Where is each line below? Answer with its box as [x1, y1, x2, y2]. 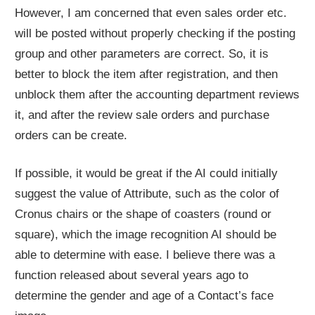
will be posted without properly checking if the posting [15, 26, 296, 40]
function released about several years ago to [15, 269, 249, 283]
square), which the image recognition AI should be [15, 228, 277, 242]
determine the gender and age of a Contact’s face [15, 289, 274, 303]
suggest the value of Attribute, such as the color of [15, 187, 280, 201]
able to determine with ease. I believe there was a [15, 248, 276, 262]
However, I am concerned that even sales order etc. [15, 6, 288, 20]
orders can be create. [15, 128, 128, 142]
